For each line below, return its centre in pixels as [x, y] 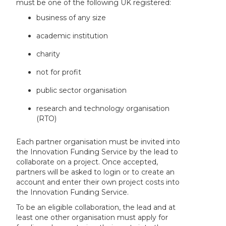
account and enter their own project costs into [98, 182]
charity [48, 54]
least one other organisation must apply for [92, 218]
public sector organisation [82, 91]
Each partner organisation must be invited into [98, 142]
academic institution [72, 36]
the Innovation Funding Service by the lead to [97, 152]
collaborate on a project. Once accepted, [87, 162]
